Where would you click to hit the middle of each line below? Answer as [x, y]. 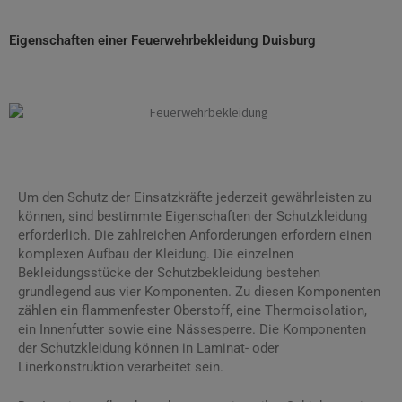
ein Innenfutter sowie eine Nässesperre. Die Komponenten [192, 329]
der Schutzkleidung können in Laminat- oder [149, 348]
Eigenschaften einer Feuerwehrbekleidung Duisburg [162, 40]
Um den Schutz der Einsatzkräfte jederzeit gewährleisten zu [195, 197]
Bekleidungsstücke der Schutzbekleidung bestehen [169, 272]
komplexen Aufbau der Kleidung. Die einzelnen [156, 253]
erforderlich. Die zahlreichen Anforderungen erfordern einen [195, 235]
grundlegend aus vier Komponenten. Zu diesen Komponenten [199, 291]
